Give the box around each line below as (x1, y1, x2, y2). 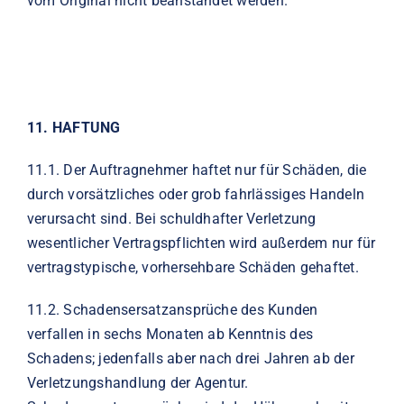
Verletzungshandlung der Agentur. (26, 373, 249, 391)
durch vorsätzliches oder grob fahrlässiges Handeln (26, 185, 364, 203)
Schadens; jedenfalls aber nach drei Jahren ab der (26, 349, 354, 367)
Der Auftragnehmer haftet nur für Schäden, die (63, 161, 367, 179)
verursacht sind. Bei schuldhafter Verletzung (26, 209, 317, 227)
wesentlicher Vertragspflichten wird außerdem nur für (26, 234, 376, 252)
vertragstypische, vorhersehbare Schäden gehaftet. (26, 258, 359, 276)
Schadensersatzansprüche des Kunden (63, 300, 318, 318)
